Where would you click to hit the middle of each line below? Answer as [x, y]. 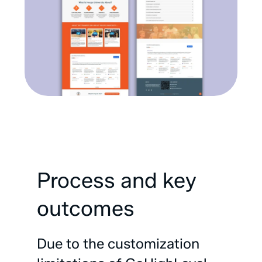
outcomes [86, 208]
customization [154, 244]
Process [76, 180]
